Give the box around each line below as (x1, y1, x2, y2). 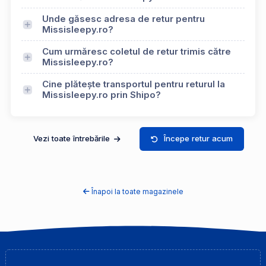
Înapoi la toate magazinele (91, 186, 183, 196)
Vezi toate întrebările (33, 134, 112, 144)
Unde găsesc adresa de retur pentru (42, 13, 205, 25)
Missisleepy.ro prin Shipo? (42, 89, 161, 101)
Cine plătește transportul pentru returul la (42, 78, 225, 90)
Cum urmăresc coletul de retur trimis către (42, 46, 231, 58)
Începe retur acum (164, 134, 233, 144)
